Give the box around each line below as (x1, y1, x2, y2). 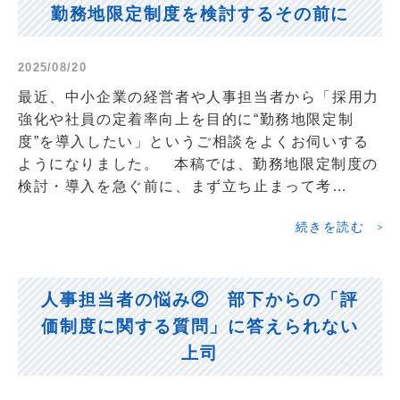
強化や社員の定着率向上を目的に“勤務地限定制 (18, 111, 354, 127)
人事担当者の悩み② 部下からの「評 (41, 289, 359, 309)
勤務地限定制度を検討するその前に (50, 4, 350, 23)
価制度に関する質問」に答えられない (41, 316, 359, 336)
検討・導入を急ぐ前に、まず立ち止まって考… (18, 178, 348, 194)
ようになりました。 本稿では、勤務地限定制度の (18, 155, 379, 171)
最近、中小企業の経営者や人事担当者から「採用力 (18, 88, 379, 104)
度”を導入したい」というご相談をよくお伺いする (18, 133, 370, 149)
